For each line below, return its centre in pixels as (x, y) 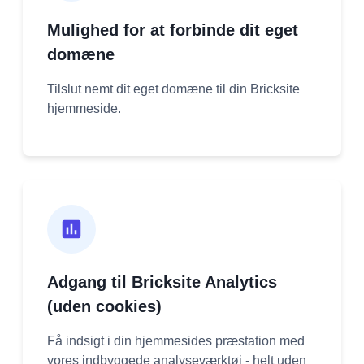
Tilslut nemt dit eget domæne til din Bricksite (173, 89)
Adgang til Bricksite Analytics (162, 282)
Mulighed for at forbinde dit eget (173, 30)
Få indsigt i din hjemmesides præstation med (176, 340)
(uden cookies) (104, 306)
